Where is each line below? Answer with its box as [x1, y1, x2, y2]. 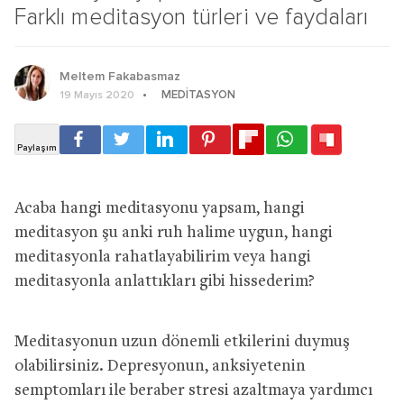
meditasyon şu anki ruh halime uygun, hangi [14, 224, 333, 242]
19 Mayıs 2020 [60, 89, 134, 101]
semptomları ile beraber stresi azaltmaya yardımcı [14, 381, 372, 399]
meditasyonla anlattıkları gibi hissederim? [14, 272, 315, 290]
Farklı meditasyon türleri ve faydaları [14, 5, 369, 29]
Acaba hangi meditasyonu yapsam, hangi [14, 199, 305, 217]
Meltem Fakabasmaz [60, 69, 180, 83]
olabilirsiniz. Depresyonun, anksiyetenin [14, 357, 306, 375]
